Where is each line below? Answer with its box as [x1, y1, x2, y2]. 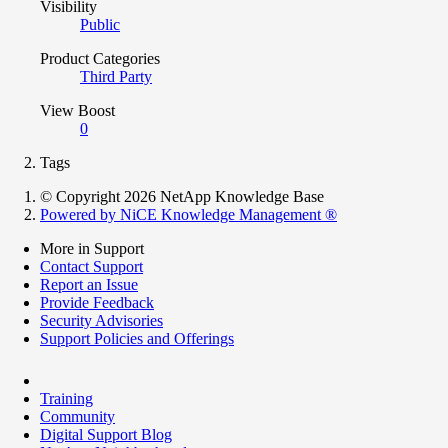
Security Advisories [40, 311, 163, 329]
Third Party [80, 67, 152, 85]
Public [80, 15, 120, 33]
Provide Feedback [40, 293, 154, 311]
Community [40, 407, 115, 425]
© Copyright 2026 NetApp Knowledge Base [40, 187, 324, 205]
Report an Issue [40, 275, 138, 293]
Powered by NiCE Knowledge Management [40, 205, 325, 223]
